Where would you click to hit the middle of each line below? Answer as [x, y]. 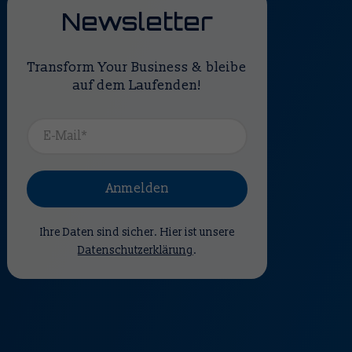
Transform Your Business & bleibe [137, 68]
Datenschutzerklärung [135, 251]
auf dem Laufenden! [137, 86]
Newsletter [137, 22]
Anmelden [137, 189]
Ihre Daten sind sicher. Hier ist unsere [137, 233]
